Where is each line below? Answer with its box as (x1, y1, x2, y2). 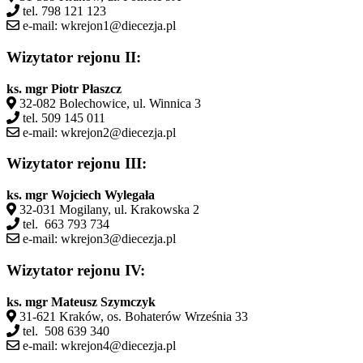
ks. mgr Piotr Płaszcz (6, 81, 122, 96)
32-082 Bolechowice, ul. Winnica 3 (16, 96, 201, 110)
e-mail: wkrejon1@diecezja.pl (19, 19, 176, 33)
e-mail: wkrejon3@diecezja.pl (19, 232, 176, 246)
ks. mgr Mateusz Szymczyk (6, 294, 156, 309)
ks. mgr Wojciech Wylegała (6, 188, 155, 203)
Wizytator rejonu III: (6, 155, 147, 173)
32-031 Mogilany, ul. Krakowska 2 (16, 203, 199, 217)
